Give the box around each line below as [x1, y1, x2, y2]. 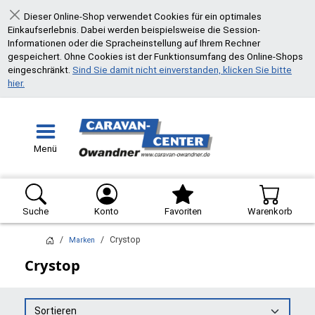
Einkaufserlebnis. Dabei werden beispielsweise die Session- [8, 24, 260, 35]
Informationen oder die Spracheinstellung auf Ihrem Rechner [8, 37, 260, 49]
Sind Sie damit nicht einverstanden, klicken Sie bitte [72, 64, 292, 75]
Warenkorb [247, 205, 292, 217]
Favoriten [164, 205, 202, 217]
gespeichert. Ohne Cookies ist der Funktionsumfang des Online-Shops [8, 51, 303, 62]
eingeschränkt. [8, 64, 72, 75]
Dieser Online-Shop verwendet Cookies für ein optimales [21, 11, 262, 22]
